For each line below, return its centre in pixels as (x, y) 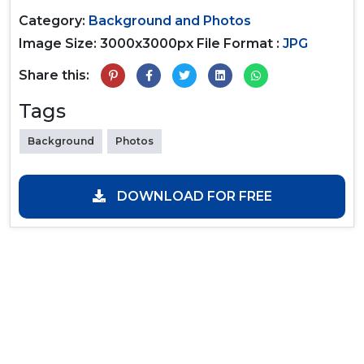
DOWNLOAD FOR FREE (193, 196)
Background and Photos (170, 20)
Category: (54, 20)
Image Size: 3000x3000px (106, 43)
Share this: (54, 75)
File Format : (238, 43)
